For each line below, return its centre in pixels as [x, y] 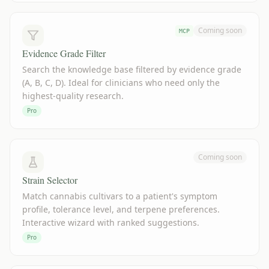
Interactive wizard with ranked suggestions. [111, 222]
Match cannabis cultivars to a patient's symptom [120, 196]
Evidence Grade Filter [64, 53]
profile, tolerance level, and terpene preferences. [121, 209]
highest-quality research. [73, 96]
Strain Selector [50, 180]
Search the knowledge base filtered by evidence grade [132, 69]
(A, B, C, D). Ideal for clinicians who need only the [121, 83]
